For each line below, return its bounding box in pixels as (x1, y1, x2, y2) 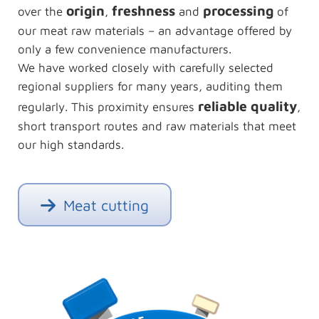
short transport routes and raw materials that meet (17, 119, 296, 134)
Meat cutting (59, 196, 150, 214)
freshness (111, 2, 179, 19)
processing (202, 2, 277, 19)
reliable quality (197, 98, 297, 115)
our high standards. (17, 137, 124, 152)
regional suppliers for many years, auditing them (17, 79, 283, 94)
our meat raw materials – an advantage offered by (17, 23, 292, 38)
